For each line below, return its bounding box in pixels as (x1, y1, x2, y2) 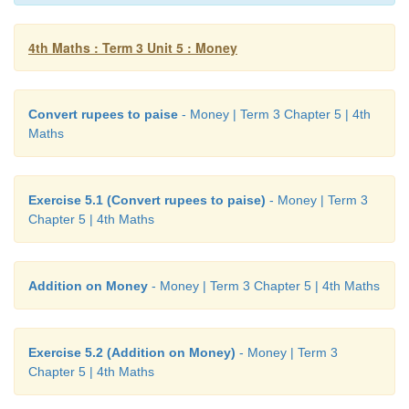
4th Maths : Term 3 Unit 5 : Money (28, 38, 237, 58)
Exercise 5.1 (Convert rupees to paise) (28, 193, 266, 208)
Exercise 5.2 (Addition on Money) (28, 345, 236, 361)
